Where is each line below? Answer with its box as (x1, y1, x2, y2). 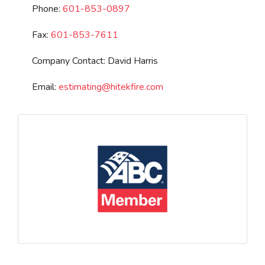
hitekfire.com (111, 80, 163, 93)
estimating (59, 80, 102, 93)
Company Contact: (32, 54, 108, 67)
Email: (32, 80, 59, 93)
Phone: (32, 2, 63, 15)
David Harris (108, 54, 158, 67)
